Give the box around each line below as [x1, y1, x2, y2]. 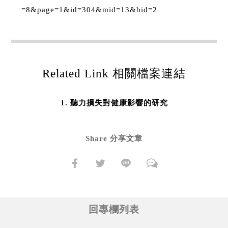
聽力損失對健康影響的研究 [70, 98, 168, 107]
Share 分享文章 [85, 134, 142, 142]
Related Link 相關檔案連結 [42, 67, 186, 80]
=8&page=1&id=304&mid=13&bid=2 [21, 5, 158, 14]
